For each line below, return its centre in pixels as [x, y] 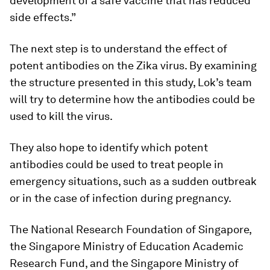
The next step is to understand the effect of [118, 49]
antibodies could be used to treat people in [117, 164]
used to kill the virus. [61, 116]
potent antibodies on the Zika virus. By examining [133, 65]
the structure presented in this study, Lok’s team [131, 82]
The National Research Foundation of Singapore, [130, 229]
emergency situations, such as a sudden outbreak [133, 181]
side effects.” [43, 17]
